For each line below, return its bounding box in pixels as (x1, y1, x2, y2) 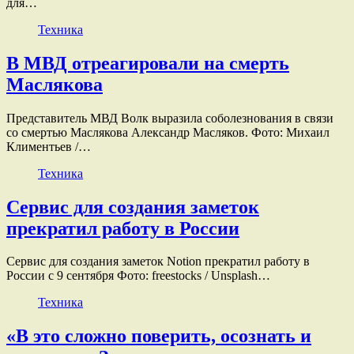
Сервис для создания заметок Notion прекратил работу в (6, 254, 310, 269)
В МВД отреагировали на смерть (6, 52, 289, 73)
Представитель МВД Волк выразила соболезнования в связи (6, 111, 333, 125)
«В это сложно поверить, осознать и (6, 326, 311, 347)
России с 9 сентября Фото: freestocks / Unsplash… (6, 269, 270, 283)
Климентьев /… (6, 139, 91, 153)
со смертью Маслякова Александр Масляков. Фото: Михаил (6, 125, 330, 139)
